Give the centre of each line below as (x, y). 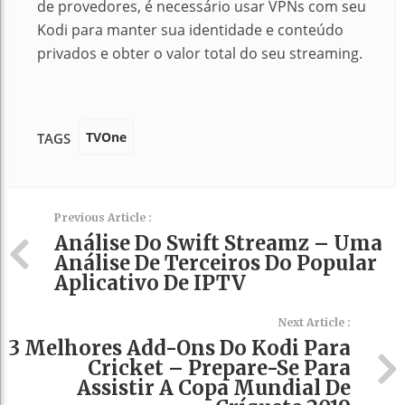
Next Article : (315, 322)
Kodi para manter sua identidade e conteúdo (190, 30)
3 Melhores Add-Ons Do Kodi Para (180, 348)
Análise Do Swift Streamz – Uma (218, 243)
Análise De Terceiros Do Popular (216, 263)
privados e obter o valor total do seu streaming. (200, 53)
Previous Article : (103, 217)
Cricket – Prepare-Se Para (219, 368)
